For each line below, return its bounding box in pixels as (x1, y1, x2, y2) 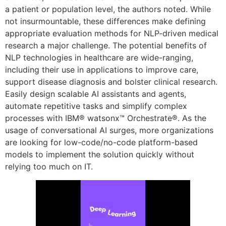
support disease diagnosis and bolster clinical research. (5, 77, 217, 87)
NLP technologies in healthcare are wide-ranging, (5, 52, 193, 63)
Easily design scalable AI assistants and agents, (5, 89, 186, 99)
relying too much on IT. (5, 161, 93, 172)
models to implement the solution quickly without (5, 149, 194, 160)
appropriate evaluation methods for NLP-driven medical (5, 28, 218, 39)
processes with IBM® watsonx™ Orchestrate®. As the (5, 113, 206, 124)
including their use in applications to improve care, (5, 65, 198, 75)
